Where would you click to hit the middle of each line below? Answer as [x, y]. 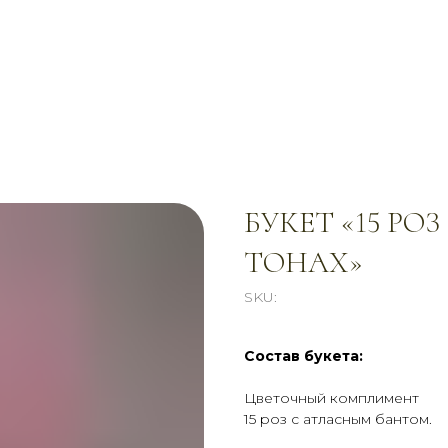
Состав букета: [303, 356]
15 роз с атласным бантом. [338, 419]
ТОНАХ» [303, 262]
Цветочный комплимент [331, 398]
